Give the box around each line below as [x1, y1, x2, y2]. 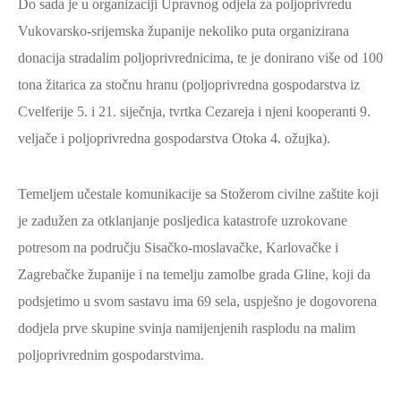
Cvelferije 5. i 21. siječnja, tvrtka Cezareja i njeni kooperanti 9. [18, 104, 371, 119]
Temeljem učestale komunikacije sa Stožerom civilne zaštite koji [18, 186, 379, 201]
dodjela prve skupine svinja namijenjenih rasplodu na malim [18, 320, 355, 336]
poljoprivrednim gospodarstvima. [18, 347, 204, 363]
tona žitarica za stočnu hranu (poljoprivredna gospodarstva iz [18, 77, 360, 92]
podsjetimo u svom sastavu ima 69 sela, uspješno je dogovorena [18, 294, 377, 309]
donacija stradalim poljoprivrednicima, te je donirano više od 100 [18, 50, 383, 65]
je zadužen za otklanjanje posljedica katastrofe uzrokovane [18, 213, 347, 228]
